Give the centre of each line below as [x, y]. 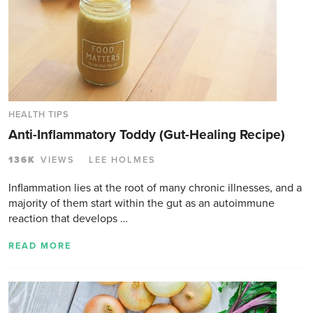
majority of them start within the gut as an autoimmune [141, 203]
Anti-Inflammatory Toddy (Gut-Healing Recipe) [147, 134]
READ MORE [40, 246]
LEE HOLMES [122, 160]
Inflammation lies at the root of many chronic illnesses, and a [155, 188]
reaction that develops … [68, 218]
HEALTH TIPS [39, 114]
